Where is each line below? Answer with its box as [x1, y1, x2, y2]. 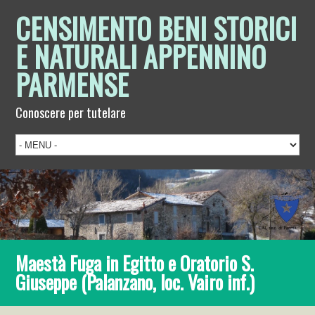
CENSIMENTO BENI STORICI [15, 7, 297, 49]
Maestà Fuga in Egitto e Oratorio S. [15, 248, 255, 277]
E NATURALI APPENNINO [15, 35, 266, 77]
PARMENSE [15, 63, 129, 105]
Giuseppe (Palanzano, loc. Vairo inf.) [15, 267, 255, 296]
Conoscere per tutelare [15, 103, 127, 122]
